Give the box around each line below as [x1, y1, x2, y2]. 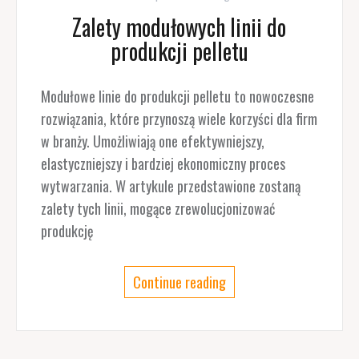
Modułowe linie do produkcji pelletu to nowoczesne [40, 86, 314, 107]
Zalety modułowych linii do [72, 10, 287, 44]
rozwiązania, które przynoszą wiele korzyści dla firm [40, 108, 317, 130]
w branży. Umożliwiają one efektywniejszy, [40, 131, 264, 152]
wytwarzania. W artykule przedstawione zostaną [40, 175, 301, 197]
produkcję [40, 220, 94, 242]
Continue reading [132, 272, 226, 293]
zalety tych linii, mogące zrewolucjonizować [40, 198, 275, 220]
